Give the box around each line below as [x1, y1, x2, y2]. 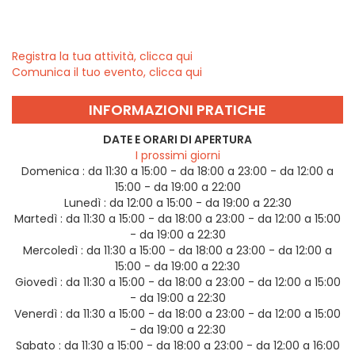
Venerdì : [14, 305, 63, 322]
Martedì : [14, 210, 63, 227]
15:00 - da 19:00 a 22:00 [114, 178, 241, 195]
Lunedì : [63, 194, 106, 211]
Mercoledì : [23, 242, 83, 258]
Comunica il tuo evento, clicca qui [12, 63, 202, 80]
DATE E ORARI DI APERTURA [103, 131, 252, 147]
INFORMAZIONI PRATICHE [89, 99, 266, 120]
